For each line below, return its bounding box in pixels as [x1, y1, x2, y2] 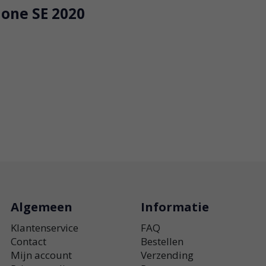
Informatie [140, 198, 209, 215]
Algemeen [10, 198, 72, 215]
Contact [10, 234, 46, 248]
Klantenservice [10, 220, 78, 235]
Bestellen [140, 234, 183, 248]
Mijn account [10, 248, 72, 262]
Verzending [140, 248, 194, 262]
